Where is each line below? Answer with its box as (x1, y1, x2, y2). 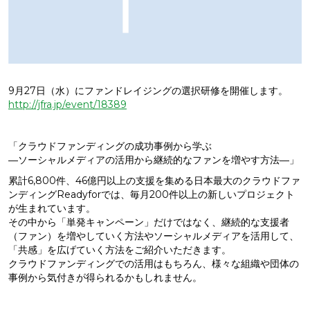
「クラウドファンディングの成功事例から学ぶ (8, 140, 212, 153)
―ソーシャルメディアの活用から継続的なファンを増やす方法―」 (8, 154, 299, 167)
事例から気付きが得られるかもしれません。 (8, 271, 202, 284)
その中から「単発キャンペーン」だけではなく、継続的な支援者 (8, 216, 289, 229)
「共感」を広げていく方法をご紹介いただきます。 (8, 244, 231, 257)
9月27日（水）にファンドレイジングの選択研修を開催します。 (8, 84, 288, 98)
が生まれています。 (8, 202, 95, 215)
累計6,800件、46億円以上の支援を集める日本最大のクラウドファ (8, 174, 300, 188)
